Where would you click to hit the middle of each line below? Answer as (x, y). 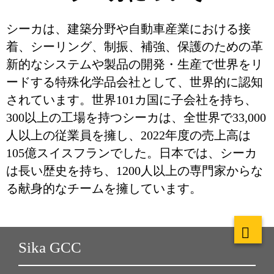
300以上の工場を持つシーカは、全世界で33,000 (136, 117)
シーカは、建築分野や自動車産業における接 (128, 29)
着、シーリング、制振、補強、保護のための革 (135, 46)
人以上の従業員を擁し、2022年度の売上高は (128, 135)
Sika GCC (50, 247)
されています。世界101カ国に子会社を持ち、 (131, 100)
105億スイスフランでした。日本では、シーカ (131, 153)
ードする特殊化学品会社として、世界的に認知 (135, 82)
